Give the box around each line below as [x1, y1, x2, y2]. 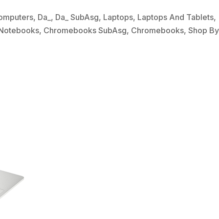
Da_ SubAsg [55, 12, 99, 22]
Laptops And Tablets [137, 12, 214, 22]
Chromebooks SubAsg [44, 25, 127, 36]
